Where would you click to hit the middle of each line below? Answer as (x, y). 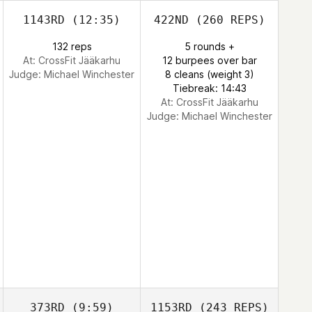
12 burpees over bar (209, 60)
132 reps (72, 46)
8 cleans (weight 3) (209, 74)
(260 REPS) (227, 20)
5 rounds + (209, 46)
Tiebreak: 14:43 (209, 88)
